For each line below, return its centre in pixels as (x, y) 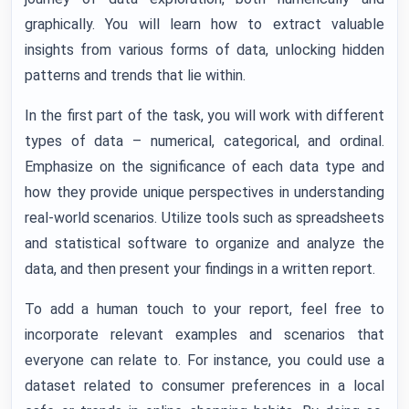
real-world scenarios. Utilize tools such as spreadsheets (204, 218)
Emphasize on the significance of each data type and (204, 167)
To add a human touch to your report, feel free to (204, 309)
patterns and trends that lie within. (135, 75)
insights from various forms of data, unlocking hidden (204, 50)
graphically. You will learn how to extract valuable (204, 24)
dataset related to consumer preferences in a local (204, 386)
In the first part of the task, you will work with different (204, 115)
